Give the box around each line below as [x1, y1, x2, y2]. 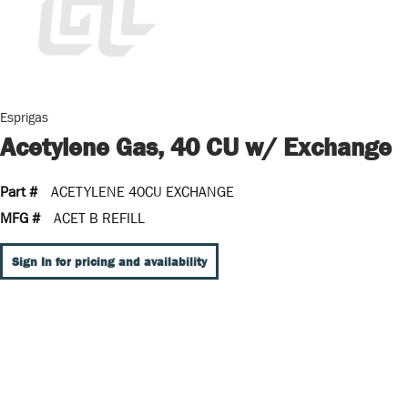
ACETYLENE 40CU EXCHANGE [51, 183, 234, 199]
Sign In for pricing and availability [12, 254, 207, 269]
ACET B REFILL [54, 209, 145, 226]
